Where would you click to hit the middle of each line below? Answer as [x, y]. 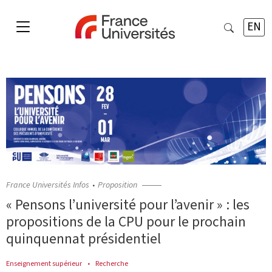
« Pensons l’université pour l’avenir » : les [128, 205]
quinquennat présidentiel [83, 239]
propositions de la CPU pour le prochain [126, 222]
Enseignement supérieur [44, 264]
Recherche [112, 264]
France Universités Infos [48, 185]
